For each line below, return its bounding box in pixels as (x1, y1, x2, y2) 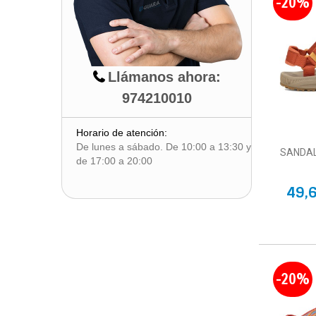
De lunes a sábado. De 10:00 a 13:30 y (76, 141, 251, 152)
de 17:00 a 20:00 (76, 155, 152, 166)
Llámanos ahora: (107, 68, 221, 85)
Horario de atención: (76, 127, 167, 138)
